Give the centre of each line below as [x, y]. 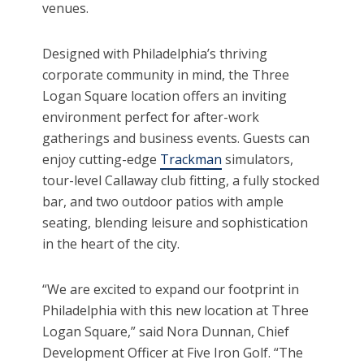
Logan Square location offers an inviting [165, 95]
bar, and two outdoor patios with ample [163, 201]
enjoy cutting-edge [102, 159]
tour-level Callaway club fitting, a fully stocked [181, 180]
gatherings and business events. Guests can [176, 138]
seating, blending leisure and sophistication [175, 222]
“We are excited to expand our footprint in [171, 289]
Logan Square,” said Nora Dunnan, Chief [166, 331]
